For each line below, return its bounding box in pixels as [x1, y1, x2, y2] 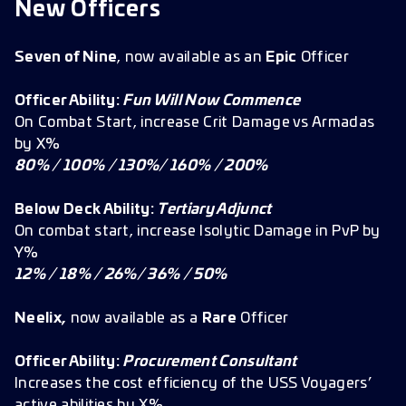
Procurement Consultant [122, 354, 297, 369]
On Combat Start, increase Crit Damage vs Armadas [14, 115, 375, 130]
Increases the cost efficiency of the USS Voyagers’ [14, 376, 372, 391]
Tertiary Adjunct [157, 202, 272, 217]
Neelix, [14, 311, 67, 325]
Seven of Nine [14, 50, 118, 64]
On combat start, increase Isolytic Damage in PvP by [14, 224, 381, 238]
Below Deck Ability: [14, 202, 158, 217]
